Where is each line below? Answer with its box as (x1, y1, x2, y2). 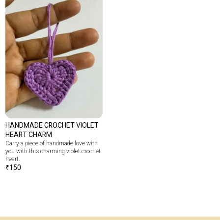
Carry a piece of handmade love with (5, 139, 98, 148)
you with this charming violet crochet (5, 147, 101, 156)
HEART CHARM (5, 130, 53, 140)
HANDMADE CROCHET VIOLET (5, 120, 99, 131)
